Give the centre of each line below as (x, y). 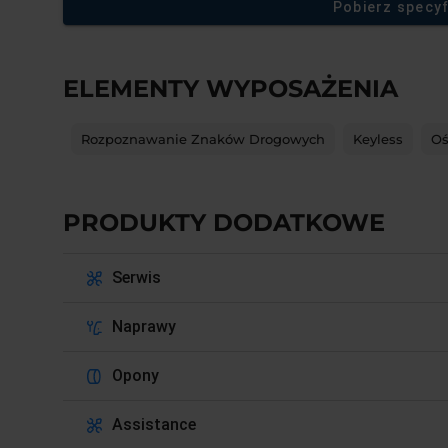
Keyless (378, 138)
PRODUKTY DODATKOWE (224, 222)
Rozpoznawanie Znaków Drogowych (203, 138)
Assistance (154, 424)
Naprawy (144, 326)
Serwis (137, 277)
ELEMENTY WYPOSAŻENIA (231, 88)
